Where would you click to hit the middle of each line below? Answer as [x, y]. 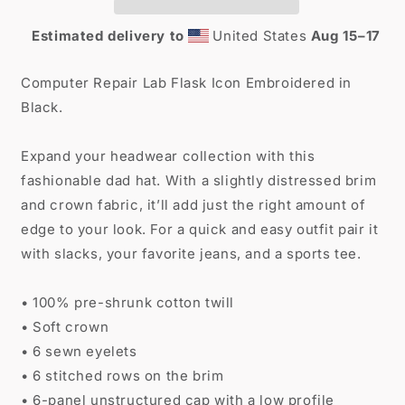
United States [259, 36]
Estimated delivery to [108, 36]
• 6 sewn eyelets [79, 351]
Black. [42, 107]
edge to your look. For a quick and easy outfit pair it [200, 229]
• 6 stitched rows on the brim [122, 376]
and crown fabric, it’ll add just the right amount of [193, 205]
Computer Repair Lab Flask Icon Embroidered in [187, 83]
